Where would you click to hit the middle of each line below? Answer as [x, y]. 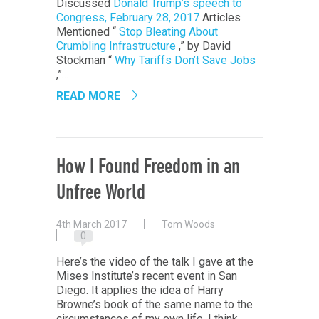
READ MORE [88, 96]
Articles [220, 18]
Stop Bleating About [168, 32]
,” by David [203, 46]
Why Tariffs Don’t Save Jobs [185, 61]
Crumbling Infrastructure [116, 46]
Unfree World [101, 194]
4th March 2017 [91, 225]
